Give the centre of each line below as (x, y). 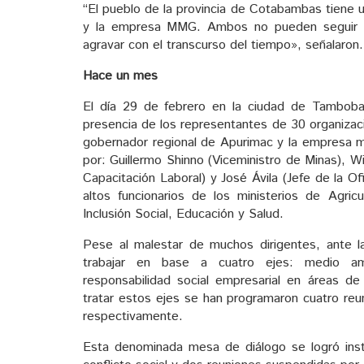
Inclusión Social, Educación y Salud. (183, 214)
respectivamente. (133, 317)
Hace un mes (120, 76)
